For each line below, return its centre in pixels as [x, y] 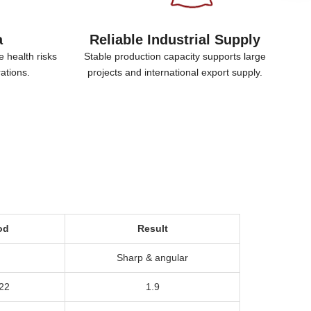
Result [152, 228]
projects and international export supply [173, 72]
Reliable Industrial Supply [175, 40]
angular [171, 258]
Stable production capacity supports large [175, 56]
